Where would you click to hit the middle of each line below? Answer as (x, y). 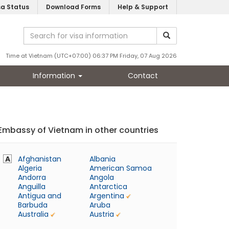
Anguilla (32, 187)
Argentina (107, 196)
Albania (102, 159)
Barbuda (33, 205)
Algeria (30, 168)
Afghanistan (40, 159)
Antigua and (40, 196)
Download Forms (73, 7)
